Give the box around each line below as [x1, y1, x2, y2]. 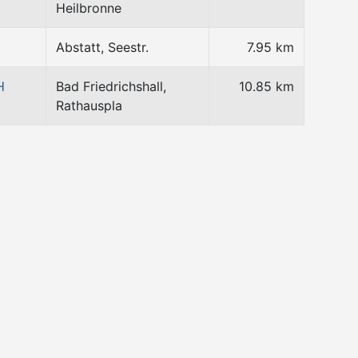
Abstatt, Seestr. [56, 39, 149, 55]
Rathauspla [56, 97, 122, 113]
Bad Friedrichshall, [56, 78, 166, 94]
